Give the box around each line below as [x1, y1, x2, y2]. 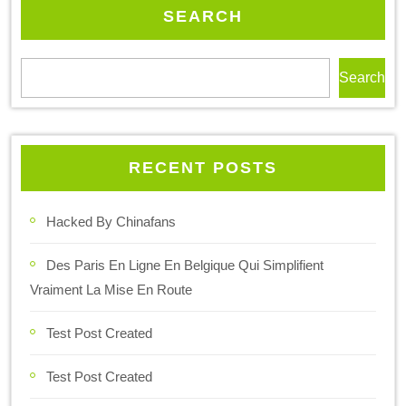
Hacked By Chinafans [46, 214, 176, 230]
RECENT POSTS [129, 159, 277, 178]
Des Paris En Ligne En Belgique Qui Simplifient [46, 257, 324, 274]
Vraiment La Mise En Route [30, 282, 192, 298]
